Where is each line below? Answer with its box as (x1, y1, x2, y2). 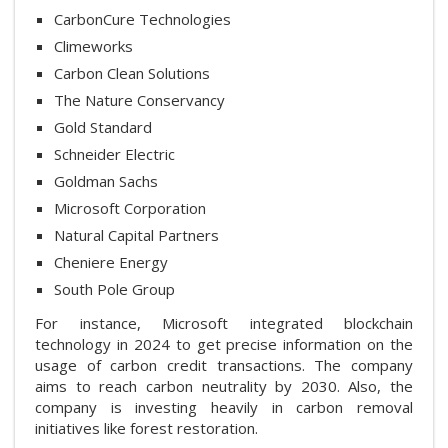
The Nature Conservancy (54, 89, 225, 110)
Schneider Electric (54, 143, 175, 164)
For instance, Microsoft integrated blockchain (35, 312, 413, 333)
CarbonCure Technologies (54, 8, 231, 29)
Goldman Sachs (54, 170, 158, 191)
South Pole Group (54, 278, 175, 299)
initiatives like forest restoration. (35, 417, 258, 438)
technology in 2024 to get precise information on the (35, 333, 413, 354)
